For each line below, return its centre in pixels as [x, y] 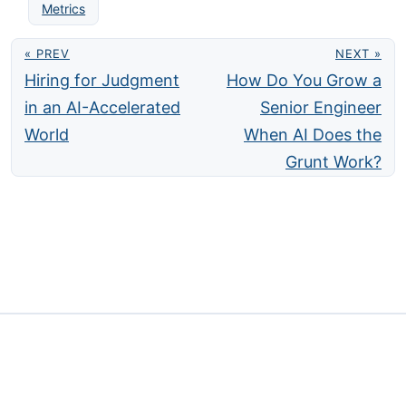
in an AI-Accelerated [102, 108]
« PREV [47, 54]
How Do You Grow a [304, 81]
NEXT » [358, 54]
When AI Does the [313, 135]
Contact [243, 354]
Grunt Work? [333, 162]
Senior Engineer [321, 108]
